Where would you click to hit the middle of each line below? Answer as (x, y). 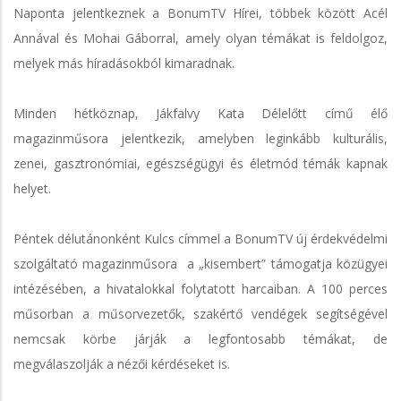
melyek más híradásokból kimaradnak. (124, 63)
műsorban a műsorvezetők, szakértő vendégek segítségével (200, 313)
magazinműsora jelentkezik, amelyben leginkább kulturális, (200, 138)
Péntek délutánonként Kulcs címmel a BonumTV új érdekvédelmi (200, 238)
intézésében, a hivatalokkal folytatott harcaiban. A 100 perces (200, 288)
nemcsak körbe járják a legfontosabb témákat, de (200, 338)
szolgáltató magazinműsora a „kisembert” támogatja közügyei (200, 263)
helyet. (32, 188)
